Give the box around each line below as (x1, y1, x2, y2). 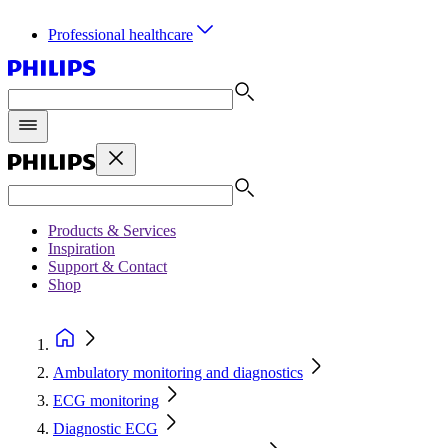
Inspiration (48, 240, 115, 257)
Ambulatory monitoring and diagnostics (53, 364, 303, 381)
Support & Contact (48, 258, 167, 275)
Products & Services (48, 222, 176, 239)
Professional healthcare (48, 26, 193, 43)
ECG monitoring (53, 392, 159, 409)
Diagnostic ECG (53, 420, 158, 437)
